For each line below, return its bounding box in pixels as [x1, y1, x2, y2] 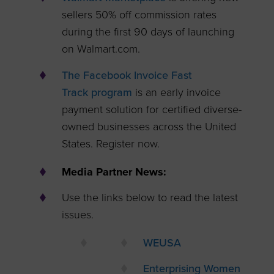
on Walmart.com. [62, 42, 141, 56]
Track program [62, 85, 133, 99]
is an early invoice [132, 85, 221, 99]
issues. [62, 207, 94, 221]
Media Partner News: [62, 165, 167, 179]
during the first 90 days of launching [62, 25, 235, 39]
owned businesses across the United [62, 119, 237, 133]
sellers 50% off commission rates [62, 8, 217, 22]
